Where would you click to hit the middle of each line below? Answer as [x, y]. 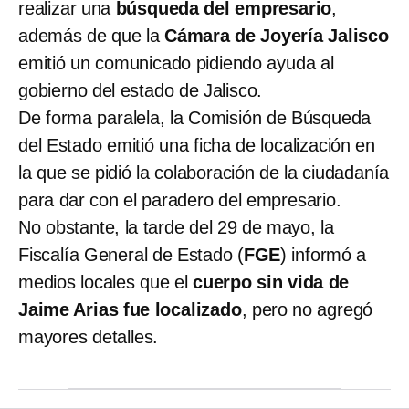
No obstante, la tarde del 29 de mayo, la [176, 228]
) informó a [324, 255]
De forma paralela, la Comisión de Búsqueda [195, 118]
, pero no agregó [307, 310]
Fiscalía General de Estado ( [131, 255]
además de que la [92, 36]
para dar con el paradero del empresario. [180, 200]
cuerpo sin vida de [271, 283]
